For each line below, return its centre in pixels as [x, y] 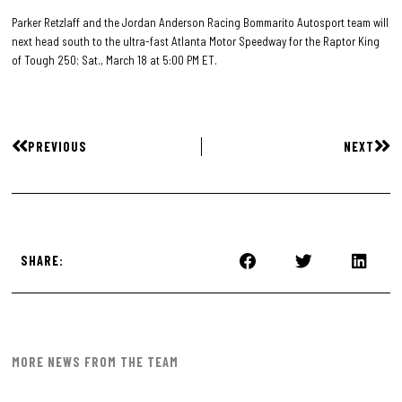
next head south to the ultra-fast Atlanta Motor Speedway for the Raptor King [196, 41]
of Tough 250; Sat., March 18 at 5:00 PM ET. [116, 60]
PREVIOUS [58, 147]
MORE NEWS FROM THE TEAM [96, 362]
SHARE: [43, 261]
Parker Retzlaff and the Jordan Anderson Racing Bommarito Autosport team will [201, 22]
